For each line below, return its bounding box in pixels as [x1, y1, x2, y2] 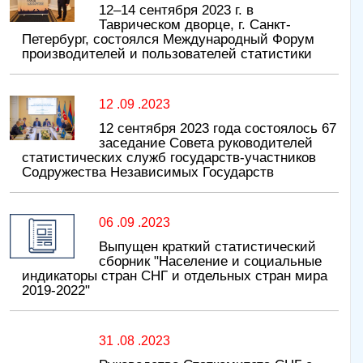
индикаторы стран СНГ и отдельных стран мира [22, 268, 327, 284]
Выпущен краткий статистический [99, 239, 316, 255]
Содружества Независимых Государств [22, 164, 274, 181]
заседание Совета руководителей [99, 135, 313, 152]
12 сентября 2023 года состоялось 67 [99, 121, 336, 137]
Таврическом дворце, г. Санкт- [99, 17, 291, 33]
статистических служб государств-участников [22, 150, 316, 166]
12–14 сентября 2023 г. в [99, 2, 254, 19]
